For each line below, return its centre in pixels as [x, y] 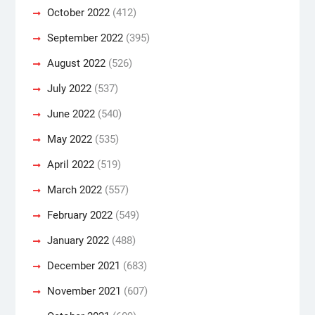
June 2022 [71, 114]
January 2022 [78, 240]
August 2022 [76, 63]
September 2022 [85, 38]
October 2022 [78, 12]
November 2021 [84, 291]
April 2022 [70, 164]
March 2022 [74, 189]
